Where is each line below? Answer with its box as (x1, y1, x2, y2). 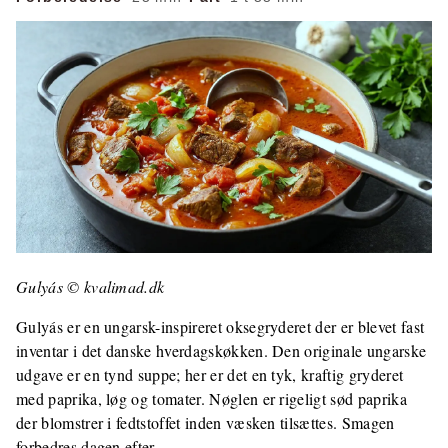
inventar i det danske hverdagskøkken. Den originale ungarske (16, 340, 427, 362)
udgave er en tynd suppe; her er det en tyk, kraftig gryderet (16, 364, 404, 386)
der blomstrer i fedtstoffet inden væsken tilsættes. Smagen (16, 412, 395, 434)
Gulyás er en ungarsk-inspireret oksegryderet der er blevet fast (16, 316, 425, 338)
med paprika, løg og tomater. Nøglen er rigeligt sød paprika (16, 388, 407, 410)
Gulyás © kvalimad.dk (16, 276, 165, 298)
